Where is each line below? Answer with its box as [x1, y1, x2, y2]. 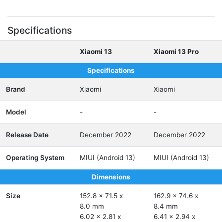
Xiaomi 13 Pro [154, 48, 199, 55]
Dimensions [92, 173, 130, 181]
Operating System [6, 154, 64, 162]
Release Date [6, 131, 49, 139]
